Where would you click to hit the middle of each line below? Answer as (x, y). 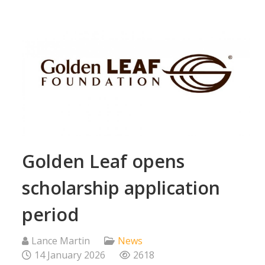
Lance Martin (61, 240)
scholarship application (121, 188)
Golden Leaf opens (103, 161)
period (51, 214)
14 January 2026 (70, 255)
